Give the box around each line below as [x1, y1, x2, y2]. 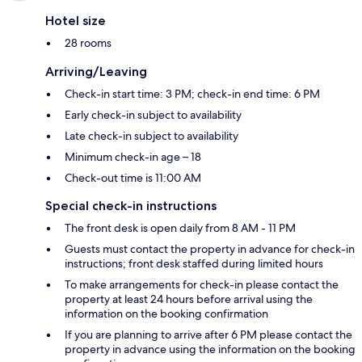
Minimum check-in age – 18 [65, 149, 201, 165]
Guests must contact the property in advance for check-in [65, 242, 355, 257]
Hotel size [45, 13, 106, 29]
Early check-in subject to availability [65, 107, 242, 123]
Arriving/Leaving [45, 64, 147, 80]
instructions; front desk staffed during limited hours [65, 256, 323, 271]
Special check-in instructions [45, 198, 217, 214]
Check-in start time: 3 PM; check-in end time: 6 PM [65, 86, 320, 102]
